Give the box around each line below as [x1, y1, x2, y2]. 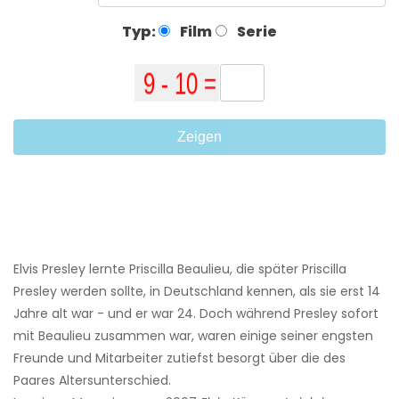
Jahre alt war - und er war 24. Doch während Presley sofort [13, 305, 379, 323]
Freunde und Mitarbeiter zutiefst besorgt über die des [13, 349, 346, 368]
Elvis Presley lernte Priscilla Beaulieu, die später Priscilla [13, 260, 346, 279]
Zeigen [177, 129, 222, 145]
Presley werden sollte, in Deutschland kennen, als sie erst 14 [13, 282, 380, 301]
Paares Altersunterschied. [13, 371, 171, 390]
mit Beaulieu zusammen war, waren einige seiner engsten [13, 327, 373, 346]
